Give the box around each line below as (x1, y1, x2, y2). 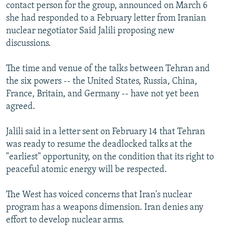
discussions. (6, 39, 51, 49)
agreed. (6, 102, 35, 112)
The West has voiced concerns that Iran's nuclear (6, 190, 192, 200)
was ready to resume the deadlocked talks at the (6, 140, 192, 150)
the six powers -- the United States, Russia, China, (6, 77, 197, 87)
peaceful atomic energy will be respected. (6, 165, 167, 175)
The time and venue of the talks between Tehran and (6, 64, 210, 74)
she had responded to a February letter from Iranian (6, 14, 206, 24)
